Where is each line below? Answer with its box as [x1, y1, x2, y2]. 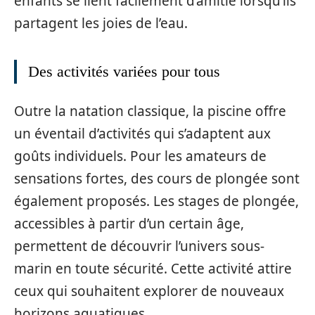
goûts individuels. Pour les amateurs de [14, 146, 266, 165]
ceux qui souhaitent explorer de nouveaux [14, 281, 284, 300]
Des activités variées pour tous [28, 63, 220, 80]
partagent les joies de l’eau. [14, 14, 188, 32]
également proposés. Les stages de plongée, [14, 191, 299, 210]
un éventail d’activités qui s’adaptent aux [14, 124, 271, 143]
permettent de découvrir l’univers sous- [14, 236, 264, 255]
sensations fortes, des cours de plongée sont [14, 169, 300, 188]
